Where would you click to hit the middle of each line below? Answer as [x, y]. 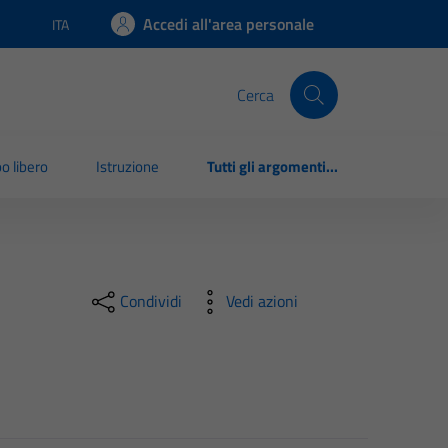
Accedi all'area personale [228, 24]
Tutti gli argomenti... [272, 167]
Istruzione [128, 167]
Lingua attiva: [90, 33]
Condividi [150, 301]
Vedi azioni [261, 301]
